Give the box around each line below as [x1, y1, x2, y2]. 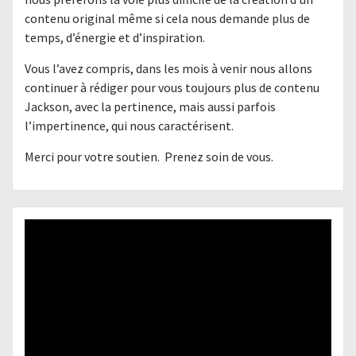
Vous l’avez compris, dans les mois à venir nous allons [25, 60, 312, 76]
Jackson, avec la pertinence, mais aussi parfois [25, 98, 276, 114]
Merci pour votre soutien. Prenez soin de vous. [25, 148, 273, 164]
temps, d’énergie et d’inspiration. [25, 29, 205, 45]
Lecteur [24, 219, 65, 236]
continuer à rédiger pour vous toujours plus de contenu [25, 79, 319, 95]
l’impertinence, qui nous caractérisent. [25, 117, 234, 133]
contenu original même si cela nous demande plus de [25, 10, 310, 26]
